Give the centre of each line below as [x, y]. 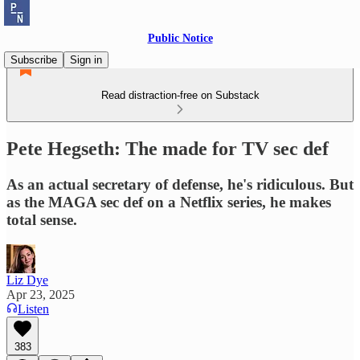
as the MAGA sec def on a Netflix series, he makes [169, 202]
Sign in [86, 60]
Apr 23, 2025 [41, 294]
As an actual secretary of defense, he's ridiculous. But [180, 184]
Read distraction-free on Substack [180, 95]
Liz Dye [27, 280]
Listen [33, 309]
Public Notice [180, 38]
